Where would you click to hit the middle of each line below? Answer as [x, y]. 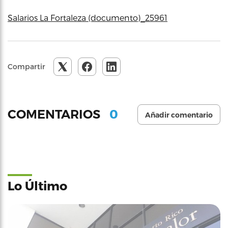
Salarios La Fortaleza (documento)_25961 [88, 17]
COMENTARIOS [55, 115]
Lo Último [37, 185]
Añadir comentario [179, 115]
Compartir [26, 66]
